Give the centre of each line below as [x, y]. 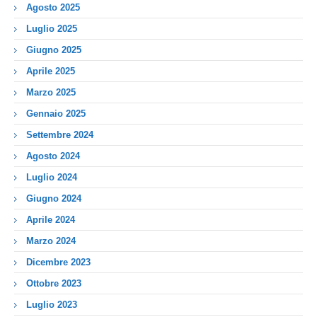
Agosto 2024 [53, 156]
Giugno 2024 [54, 198]
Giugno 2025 [54, 50]
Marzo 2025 [51, 92]
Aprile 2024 [51, 219]
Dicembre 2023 [58, 262]
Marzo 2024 [51, 241]
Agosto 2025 [53, 7]
